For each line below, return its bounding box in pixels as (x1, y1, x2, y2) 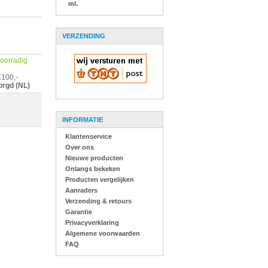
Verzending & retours (65, 197, 132, 205)
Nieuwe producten (65, 154, 123, 162)
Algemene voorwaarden (65, 230, 140, 237)
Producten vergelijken (65, 176, 134, 183)
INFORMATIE (62, 116, 103, 123)
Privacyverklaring (65, 219, 119, 226)
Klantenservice (65, 133, 112, 140)
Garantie (65, 208, 92, 215)
